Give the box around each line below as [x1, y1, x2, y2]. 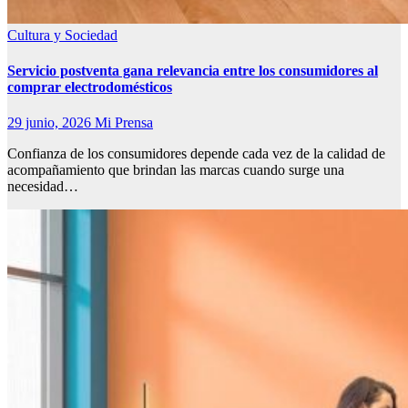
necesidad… [7, 178, 78, 195]
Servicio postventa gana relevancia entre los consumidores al [7, 63, 378, 79]
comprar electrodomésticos [7, 79, 172, 96]
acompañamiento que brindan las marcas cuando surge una [7, 162, 344, 178]
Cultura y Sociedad [7, 26, 117, 43]
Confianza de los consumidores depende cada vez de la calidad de [7, 146, 385, 162]
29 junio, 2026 [7, 115, 95, 131]
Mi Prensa [95, 115, 153, 131]
